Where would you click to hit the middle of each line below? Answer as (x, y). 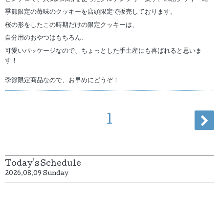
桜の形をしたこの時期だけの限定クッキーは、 (72, 25)
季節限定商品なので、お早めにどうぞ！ (62, 80)
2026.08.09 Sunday (37, 174)
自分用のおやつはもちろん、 (46, 38)
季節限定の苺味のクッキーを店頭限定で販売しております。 (91, 12)
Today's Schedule (43, 164)
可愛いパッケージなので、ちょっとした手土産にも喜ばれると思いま (103, 51)
